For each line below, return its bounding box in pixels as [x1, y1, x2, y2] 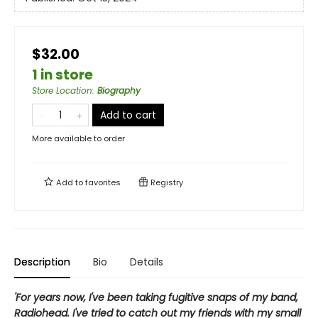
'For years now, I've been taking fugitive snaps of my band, [14, 290, 298, 305]
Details [130, 255, 163, 269]
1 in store [32, 65, 93, 84]
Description [14, 255, 70, 269]
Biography [97, 84, 141, 97]
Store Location [32, 84, 92, 97]
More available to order [32, 133, 125, 144]
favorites [85, 177, 121, 188]
